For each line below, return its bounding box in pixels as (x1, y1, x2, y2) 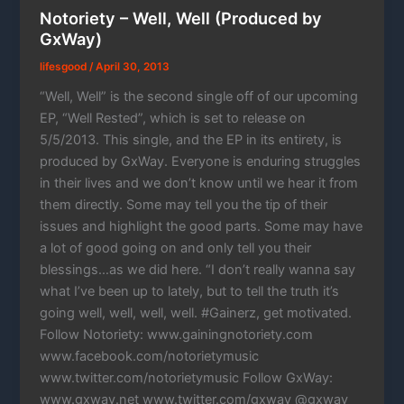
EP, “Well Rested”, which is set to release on (40, 109, 307, 126)
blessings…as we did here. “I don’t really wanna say (40, 261, 356, 278)
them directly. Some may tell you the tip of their (40, 196, 328, 213)
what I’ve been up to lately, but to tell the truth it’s (40, 282, 340, 299)
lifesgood (40, 60, 90, 74)
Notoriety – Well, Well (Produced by (40, 8, 323, 29)
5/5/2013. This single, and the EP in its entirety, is (40, 131, 343, 148)
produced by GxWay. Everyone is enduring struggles (40, 152, 362, 170)
